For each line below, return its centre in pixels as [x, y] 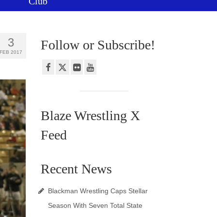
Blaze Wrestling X [90, 116]
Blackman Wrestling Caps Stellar [98, 191]
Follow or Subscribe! [98, 45]
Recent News [76, 169]
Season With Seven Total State [95, 206]
